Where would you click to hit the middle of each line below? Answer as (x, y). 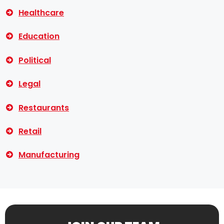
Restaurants (44, 107)
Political (35, 60)
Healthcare (41, 13)
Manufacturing (49, 155)
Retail (30, 131)
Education (39, 36)
